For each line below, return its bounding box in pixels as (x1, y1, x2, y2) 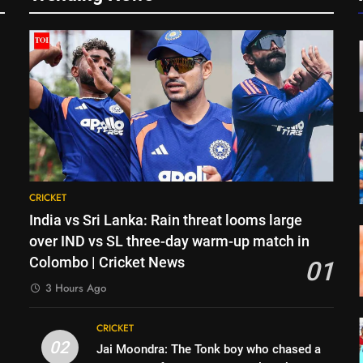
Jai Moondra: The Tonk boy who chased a (96, 342, 322, 357)
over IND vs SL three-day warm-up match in (29, 233, 310, 250)
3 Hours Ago (45, 280, 107, 297)
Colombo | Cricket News (29, 254, 186, 271)
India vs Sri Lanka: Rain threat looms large (29, 212, 303, 229)
